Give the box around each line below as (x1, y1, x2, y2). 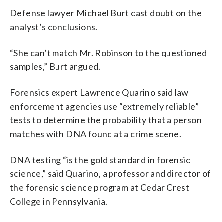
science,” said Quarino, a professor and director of (10, 167, 211, 179)
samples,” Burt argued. (10, 60, 101, 72)
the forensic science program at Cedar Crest (10, 181, 190, 193)
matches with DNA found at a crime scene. (10, 128, 181, 139)
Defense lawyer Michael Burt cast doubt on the (10, 7, 202, 18)
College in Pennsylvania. (10, 195, 108, 207)
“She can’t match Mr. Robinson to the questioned (10, 47, 207, 58)
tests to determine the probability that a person (10, 114, 202, 125)
